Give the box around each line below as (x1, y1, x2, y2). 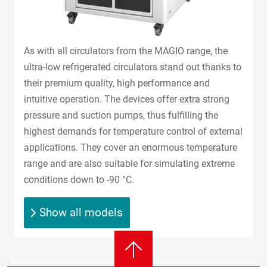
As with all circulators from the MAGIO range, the (24, 45, 228, 57)
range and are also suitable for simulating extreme (24, 157, 235, 169)
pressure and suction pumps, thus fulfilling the (24, 109, 218, 121)
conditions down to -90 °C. (24, 173, 134, 185)
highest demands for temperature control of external (24, 125, 243, 137)
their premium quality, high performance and (24, 77, 210, 89)
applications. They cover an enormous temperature (24, 141, 237, 153)
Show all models (39, 205, 123, 219)
